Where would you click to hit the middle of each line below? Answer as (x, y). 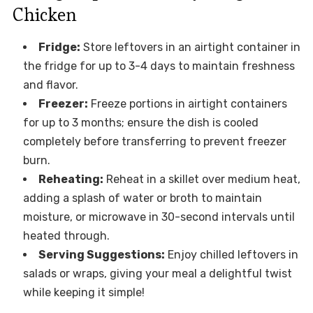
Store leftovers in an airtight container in (190, 48)
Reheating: (71, 180)
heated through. (66, 236)
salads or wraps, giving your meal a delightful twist (157, 274)
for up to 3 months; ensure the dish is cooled (140, 123)
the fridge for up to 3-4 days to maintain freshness (159, 66)
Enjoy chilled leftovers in (231, 255)
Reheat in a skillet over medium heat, (202, 180)
